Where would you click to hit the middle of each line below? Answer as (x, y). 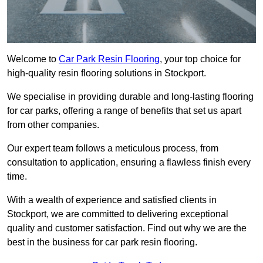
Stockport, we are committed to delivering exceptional (118, 214)
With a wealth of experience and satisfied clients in (112, 200)
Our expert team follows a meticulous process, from (113, 149)
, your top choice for (200, 59)
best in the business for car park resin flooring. (102, 242)
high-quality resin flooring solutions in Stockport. (107, 73)
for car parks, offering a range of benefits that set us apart (124, 111)
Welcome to (33, 59)
